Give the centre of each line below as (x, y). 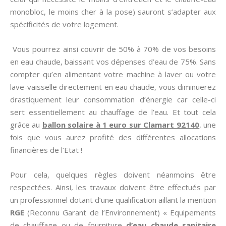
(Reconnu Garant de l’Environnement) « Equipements (122, 212)
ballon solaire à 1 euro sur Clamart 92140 (121, 125)
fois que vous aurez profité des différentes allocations (113, 137)
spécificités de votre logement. (64, 24)
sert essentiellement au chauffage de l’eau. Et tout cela (113, 112)
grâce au (26, 125)
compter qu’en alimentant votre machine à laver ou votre (113, 74)
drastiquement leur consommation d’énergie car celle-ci (113, 99)
